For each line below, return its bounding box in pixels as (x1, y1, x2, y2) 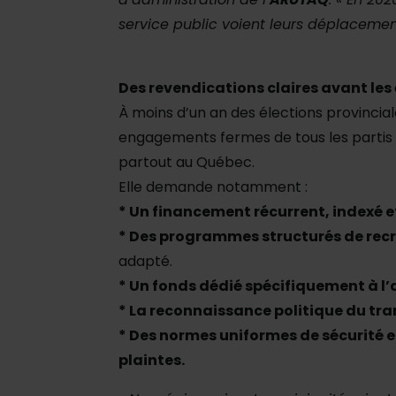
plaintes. (118, 350, 185, 371)
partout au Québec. (118, 152, 255, 173)
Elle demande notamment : (118, 177, 308, 198)
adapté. (118, 251, 172, 272)
